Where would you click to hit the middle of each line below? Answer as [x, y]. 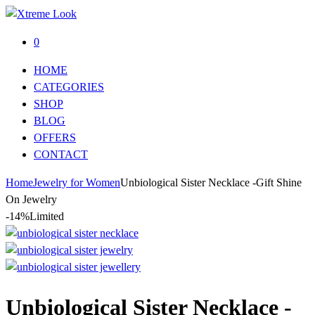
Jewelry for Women [77, 182]
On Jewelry [31, 199]
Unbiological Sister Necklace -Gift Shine [211, 182]
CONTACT [61, 154]
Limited [47, 216]
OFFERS [55, 137]
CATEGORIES [69, 87]
